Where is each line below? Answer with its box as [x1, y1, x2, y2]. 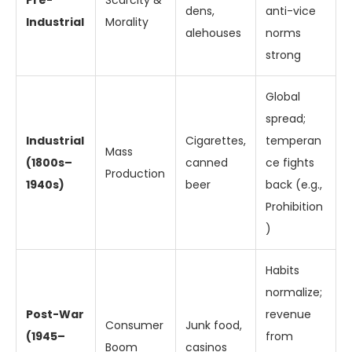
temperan [266, 133, 321, 148]
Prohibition [266, 199, 323, 214]
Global [266, 89, 300, 104]
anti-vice [266, 3, 316, 19]
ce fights [266, 155, 314, 170]
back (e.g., [266, 177, 322, 192]
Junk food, [185, 317, 242, 333]
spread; [266, 111, 306, 126]
